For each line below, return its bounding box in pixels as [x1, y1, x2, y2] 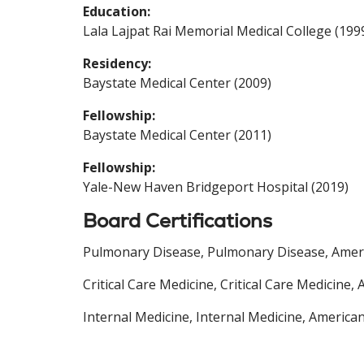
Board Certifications [83, 207, 272, 233]
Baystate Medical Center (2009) [83, 73, 271, 92]
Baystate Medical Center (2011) [83, 125, 271, 144]
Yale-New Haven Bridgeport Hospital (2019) [83, 177, 349, 196]
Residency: [83, 54, 151, 72]
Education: [83, 2, 150, 20]
